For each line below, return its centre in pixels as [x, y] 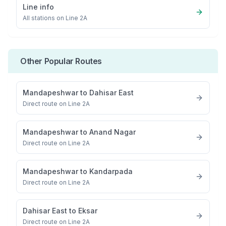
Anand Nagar [112, 132]
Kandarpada [111, 171]
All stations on [44, 18]
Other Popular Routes [61, 61]
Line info [38, 7]
